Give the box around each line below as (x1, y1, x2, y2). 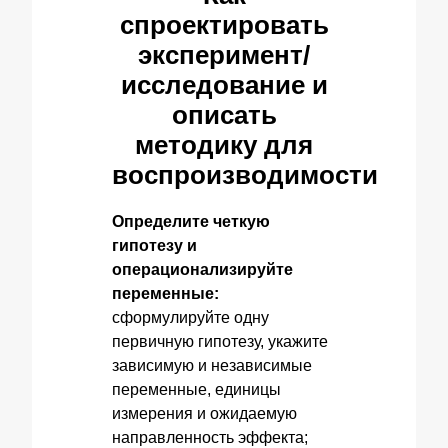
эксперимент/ (138, 40, 310, 70)
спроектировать (119, 10, 329, 40)
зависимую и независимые (112, 357, 312, 374)
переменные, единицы (112, 381, 281, 398)
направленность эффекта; (112, 429, 308, 446)
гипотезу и (112, 237, 197, 254)
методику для (135, 130, 313, 160)
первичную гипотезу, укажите (112, 333, 328, 350)
